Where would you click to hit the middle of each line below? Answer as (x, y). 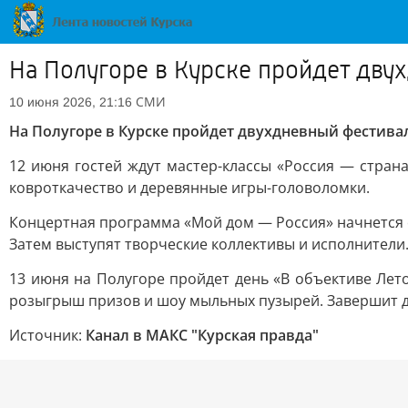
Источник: (47, 335)
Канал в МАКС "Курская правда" (202, 335)
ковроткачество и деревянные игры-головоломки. (189, 188)
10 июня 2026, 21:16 (71, 102)
